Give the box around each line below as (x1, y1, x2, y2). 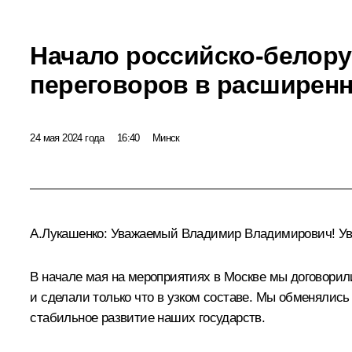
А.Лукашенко (30, 226, 104, 242)
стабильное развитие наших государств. (30, 310, 266, 326)
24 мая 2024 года (30, 131, 104, 144)
